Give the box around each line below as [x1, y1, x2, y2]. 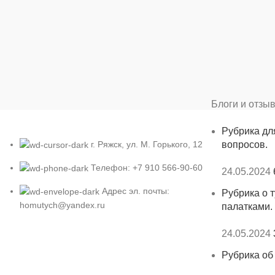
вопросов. [221, 139, 268, 150]
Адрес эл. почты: [102, 186, 169, 196]
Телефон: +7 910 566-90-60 [91, 162, 203, 172]
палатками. [221, 201, 273, 212]
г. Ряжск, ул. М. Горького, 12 [91, 139, 203, 149]
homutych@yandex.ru [20, 200, 105, 211]
